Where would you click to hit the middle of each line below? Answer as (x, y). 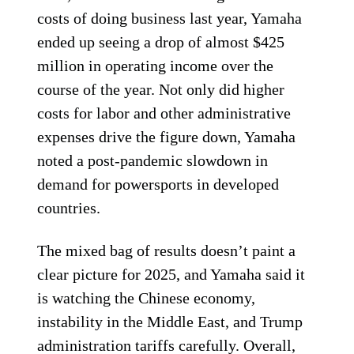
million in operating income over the (156, 66)
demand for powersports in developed (158, 184)
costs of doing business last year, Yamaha (170, 18)
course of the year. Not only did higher (161, 89)
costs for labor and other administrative (164, 113)
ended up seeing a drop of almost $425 (161, 42)
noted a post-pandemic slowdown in (153, 160)
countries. (69, 208)
